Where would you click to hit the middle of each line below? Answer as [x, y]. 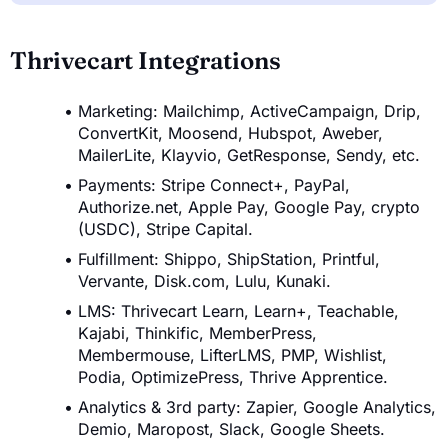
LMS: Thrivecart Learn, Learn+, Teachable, [238, 311]
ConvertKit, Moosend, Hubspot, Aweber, [230, 133]
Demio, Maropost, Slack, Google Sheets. [231, 429]
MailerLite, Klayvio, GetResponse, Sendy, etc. [249, 155]
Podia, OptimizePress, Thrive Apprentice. [233, 377]
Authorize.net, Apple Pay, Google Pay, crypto [249, 207]
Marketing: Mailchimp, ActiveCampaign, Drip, [249, 111]
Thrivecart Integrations [145, 61]
